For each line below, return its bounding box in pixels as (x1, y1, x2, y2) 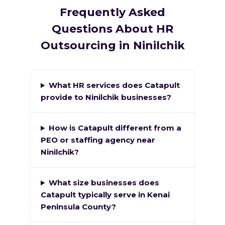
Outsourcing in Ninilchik (40, 39, 185, 53)
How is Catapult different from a (48, 123, 181, 133)
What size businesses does (48, 178, 159, 188)
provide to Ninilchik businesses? (41, 92, 171, 102)
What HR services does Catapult (48, 80, 180, 90)
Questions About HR (52, 22, 173, 36)
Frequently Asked (60, 6, 165, 20)
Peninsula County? (41, 202, 116, 212)
